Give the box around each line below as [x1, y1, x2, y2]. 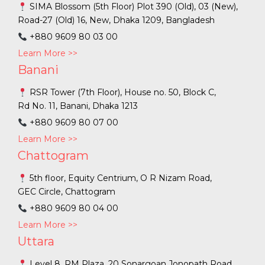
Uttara [18, 234, 54, 249]
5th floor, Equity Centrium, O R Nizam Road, [27, 173, 212, 184]
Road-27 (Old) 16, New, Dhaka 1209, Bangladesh [18, 15, 215, 26]
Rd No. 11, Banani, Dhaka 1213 [18, 101, 138, 112]
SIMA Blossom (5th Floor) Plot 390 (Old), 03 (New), [27, 1, 238, 12]
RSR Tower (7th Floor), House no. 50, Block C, [27, 87, 216, 98]
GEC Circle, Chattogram [18, 186, 115, 198]
